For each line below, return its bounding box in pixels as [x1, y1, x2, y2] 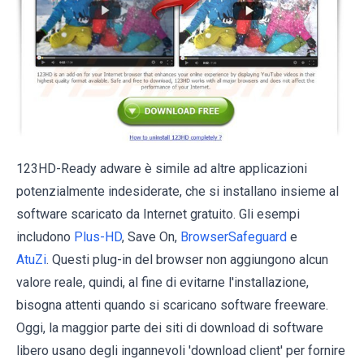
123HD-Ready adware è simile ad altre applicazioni [16, 161, 307, 177]
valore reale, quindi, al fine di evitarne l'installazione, [16, 275, 309, 291]
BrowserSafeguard [180, 229, 287, 245]
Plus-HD [74, 229, 122, 245]
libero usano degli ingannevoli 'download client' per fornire [16, 343, 345, 359]
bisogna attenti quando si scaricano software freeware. [16, 297, 328, 314]
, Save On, [122, 229, 180, 245]
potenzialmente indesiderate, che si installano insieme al [16, 184, 339, 200]
